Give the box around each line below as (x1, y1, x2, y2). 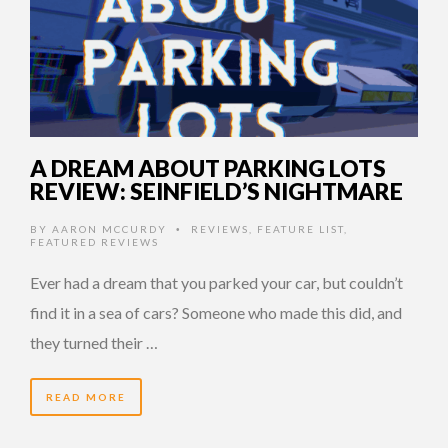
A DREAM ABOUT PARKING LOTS (30, 153, 386, 182)
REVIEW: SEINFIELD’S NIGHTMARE (30, 176, 403, 205)
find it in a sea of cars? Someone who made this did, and (30, 302, 402, 322)
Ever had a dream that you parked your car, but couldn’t (30, 272, 403, 292)
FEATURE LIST (257, 222, 344, 235)
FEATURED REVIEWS (30, 235, 159, 248)
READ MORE (46, 390, 126, 403)
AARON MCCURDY (52, 222, 167, 235)
